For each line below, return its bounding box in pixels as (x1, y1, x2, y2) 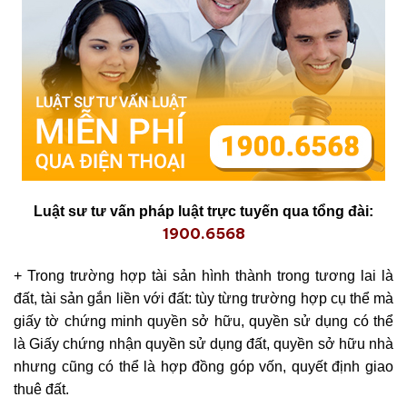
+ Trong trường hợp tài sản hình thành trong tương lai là (14, 268, 393, 284)
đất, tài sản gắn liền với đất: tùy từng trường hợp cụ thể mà (14, 291, 393, 307)
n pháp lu (126, 203, 191, 220)
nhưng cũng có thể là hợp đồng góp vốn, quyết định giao (14, 359, 393, 375)
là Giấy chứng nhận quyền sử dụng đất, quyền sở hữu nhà (14, 336, 393, 352)
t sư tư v (60, 203, 118, 220)
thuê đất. (14, 382, 69, 398)
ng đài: (326, 203, 373, 220)
